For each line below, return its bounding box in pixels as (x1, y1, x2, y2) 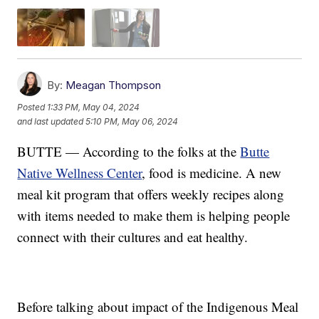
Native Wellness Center (17, 163, 142, 182)
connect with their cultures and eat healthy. (17, 227, 249, 246)
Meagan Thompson (66, 78, 162, 92)
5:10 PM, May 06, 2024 (85, 116, 179, 127)
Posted (17, 102, 48, 113)
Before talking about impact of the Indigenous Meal (17, 297, 299, 315)
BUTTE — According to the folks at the (17, 142, 241, 160)
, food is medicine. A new (142, 163, 282, 182)
